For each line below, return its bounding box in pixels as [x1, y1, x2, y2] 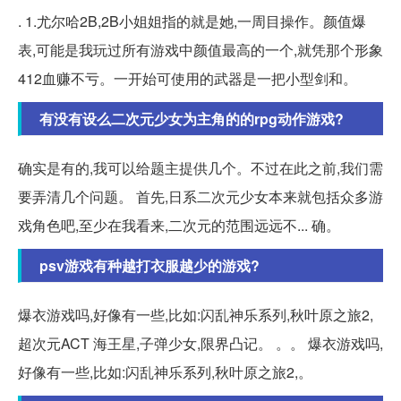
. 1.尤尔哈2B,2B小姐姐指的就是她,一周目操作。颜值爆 [18, 10, 366, 31]
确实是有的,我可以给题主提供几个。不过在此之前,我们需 [18, 157, 383, 178]
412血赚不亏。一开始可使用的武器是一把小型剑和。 [18, 67, 357, 89]
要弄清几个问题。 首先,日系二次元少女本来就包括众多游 [18, 185, 383, 207]
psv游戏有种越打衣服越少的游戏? [39, 254, 260, 276]
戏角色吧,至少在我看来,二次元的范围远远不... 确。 [18, 214, 340, 235]
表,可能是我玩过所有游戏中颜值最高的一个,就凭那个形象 [18, 38, 383, 60]
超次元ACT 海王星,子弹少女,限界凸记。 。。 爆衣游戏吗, [18, 332, 383, 354]
